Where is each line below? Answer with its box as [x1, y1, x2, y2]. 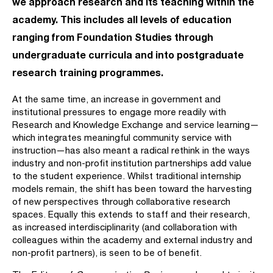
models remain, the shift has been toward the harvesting [12, 183, 252, 194]
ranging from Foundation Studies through [12, 31, 213, 43]
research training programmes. [12, 66, 163, 78]
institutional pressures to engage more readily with [12, 107, 226, 117]
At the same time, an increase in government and [12, 94, 221, 104]
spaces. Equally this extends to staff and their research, [12, 209, 250, 219]
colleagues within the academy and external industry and [12, 235, 252, 245]
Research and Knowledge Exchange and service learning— [12, 119, 259, 130]
